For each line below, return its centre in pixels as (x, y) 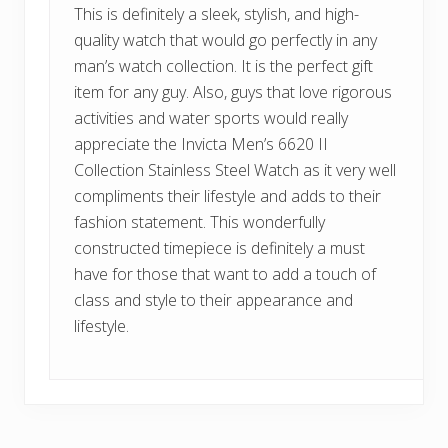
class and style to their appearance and (213, 300)
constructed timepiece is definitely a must (219, 248)
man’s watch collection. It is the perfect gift (223, 66)
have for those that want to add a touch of (225, 274)
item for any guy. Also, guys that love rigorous (233, 92)
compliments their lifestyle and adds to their (227, 196)
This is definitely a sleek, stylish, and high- (216, 14)
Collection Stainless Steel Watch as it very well (235, 170)
